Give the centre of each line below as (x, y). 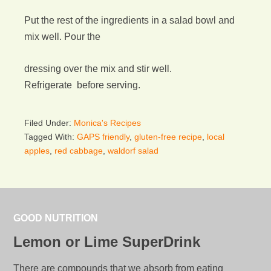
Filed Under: (49, 123)
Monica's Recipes (107, 123)
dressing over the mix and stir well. (98, 69)
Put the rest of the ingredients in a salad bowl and (129, 20)
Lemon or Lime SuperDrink (107, 242)
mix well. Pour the (62, 37)
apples (37, 151)
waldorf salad (133, 151)
